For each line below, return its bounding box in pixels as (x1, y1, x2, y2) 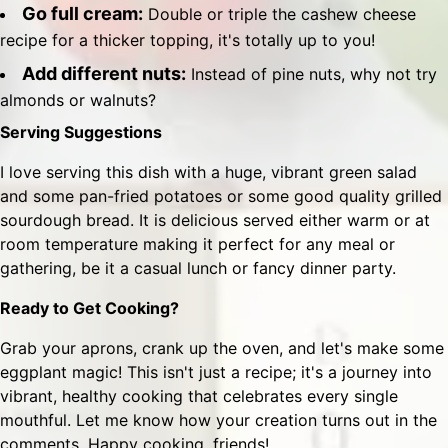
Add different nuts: (22, 63, 186, 84)
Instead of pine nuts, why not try (186, 64, 437, 84)
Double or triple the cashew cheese (143, 4, 416, 24)
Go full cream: (22, 3, 143, 24)
